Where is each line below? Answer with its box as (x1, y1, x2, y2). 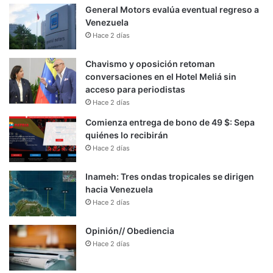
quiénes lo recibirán (85, 129, 168, 140)
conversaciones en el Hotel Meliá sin (85, 71, 236, 82)
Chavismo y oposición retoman (85, 58, 215, 69)
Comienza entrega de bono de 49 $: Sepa (85, 116, 255, 127)
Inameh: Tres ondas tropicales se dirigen (85, 171, 254, 182)
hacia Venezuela (85, 183, 153, 194)
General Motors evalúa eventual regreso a (85, 4, 259, 15)
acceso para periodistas (85, 83, 185, 94)
